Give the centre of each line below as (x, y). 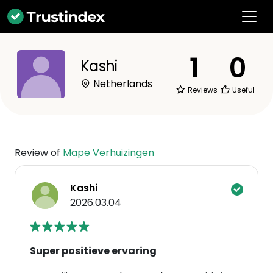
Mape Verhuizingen (108, 153)
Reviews (202, 90)
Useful (243, 90)
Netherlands (122, 84)
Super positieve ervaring (93, 251)
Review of (39, 153)
